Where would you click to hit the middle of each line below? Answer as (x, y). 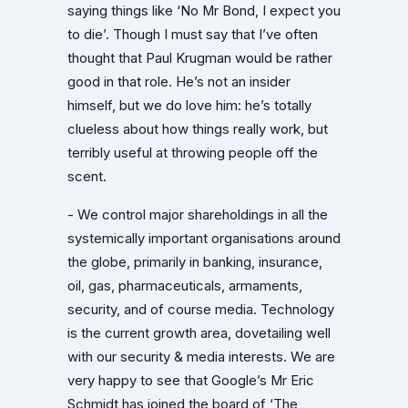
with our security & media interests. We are (201, 357)
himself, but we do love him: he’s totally (189, 105)
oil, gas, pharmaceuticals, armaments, (185, 286)
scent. (87, 176)
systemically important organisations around (204, 238)
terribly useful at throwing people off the (193, 153)
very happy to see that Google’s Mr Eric (191, 380)
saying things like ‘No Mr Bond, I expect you (204, 10)
